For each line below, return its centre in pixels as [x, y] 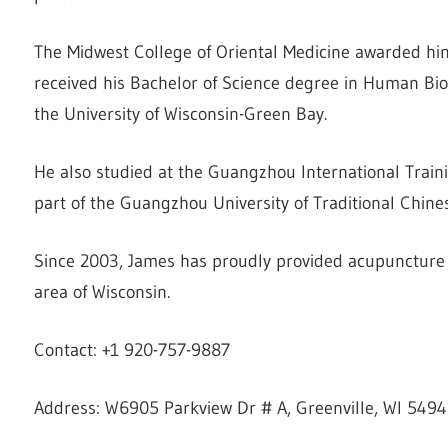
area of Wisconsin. [102, 291]
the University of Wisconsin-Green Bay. [180, 113]
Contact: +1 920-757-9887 [132, 349]
